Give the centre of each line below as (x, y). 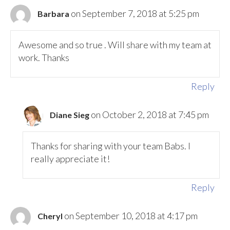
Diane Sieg (70, 115)
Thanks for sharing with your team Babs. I (111, 146)
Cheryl (50, 216)
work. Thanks (44, 57)
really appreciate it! (71, 158)
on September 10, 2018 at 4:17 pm (131, 216)
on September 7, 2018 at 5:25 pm (135, 14)
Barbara (53, 14)
